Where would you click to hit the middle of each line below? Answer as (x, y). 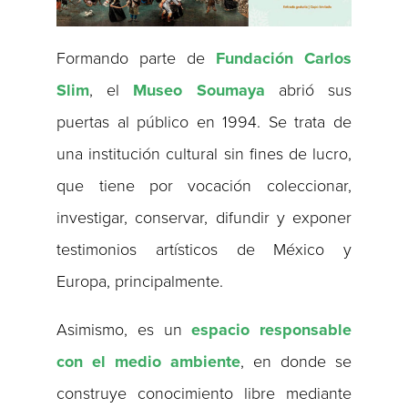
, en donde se (296, 362)
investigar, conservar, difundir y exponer (204, 218)
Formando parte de (136, 59)
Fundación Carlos (283, 59)
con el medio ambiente (148, 362)
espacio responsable (271, 330)
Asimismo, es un (124, 330)
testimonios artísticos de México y (204, 250)
